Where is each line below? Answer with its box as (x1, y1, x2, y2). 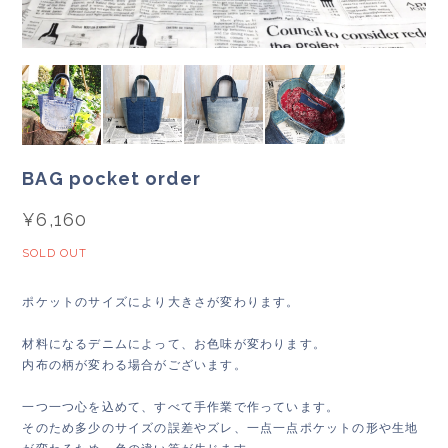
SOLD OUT (22, 246, 88, 260)
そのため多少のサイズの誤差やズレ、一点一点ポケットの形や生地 (22, 420, 419, 435)
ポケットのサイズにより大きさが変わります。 (22, 294, 300, 309)
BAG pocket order (22, 167, 201, 189)
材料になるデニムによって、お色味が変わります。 (22, 336, 326, 351)
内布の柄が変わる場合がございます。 (22, 357, 247, 372)
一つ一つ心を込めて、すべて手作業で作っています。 (22, 399, 340, 414)
